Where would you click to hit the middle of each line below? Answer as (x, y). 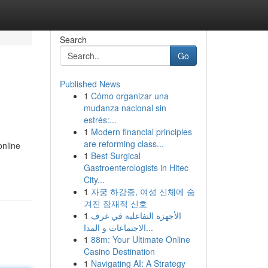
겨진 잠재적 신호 (115, 203)
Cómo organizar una (130, 96)
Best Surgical (115, 156)
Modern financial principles (141, 132)
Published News (90, 84)
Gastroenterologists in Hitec (136, 167)
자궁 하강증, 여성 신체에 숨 (143, 191)
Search (73, 39)
